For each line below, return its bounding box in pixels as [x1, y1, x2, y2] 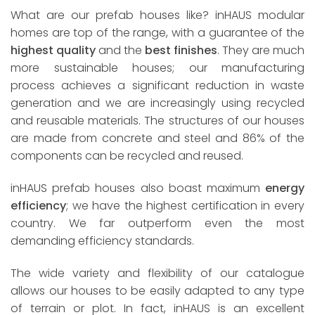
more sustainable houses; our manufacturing [11, 60, 304, 77]
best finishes [145, 42, 217, 59]
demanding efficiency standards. [11, 232, 194, 249]
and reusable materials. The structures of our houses [11, 112, 304, 129]
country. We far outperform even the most [11, 214, 304, 231]
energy [265, 179, 304, 196]
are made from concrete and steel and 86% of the [11, 130, 304, 147]
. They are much [217, 42, 304, 59]
